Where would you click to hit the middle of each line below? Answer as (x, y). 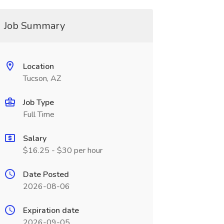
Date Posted (46, 174)
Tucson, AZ (42, 78)
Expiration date (51, 210)
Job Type (38, 102)
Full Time (38, 114)
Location (38, 66)
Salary (34, 138)
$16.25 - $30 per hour (62, 150)
